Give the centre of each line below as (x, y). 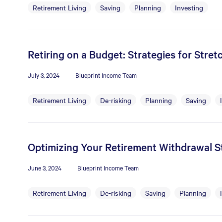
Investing (189, 7)
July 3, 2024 (44, 75)
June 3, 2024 (45, 167)
